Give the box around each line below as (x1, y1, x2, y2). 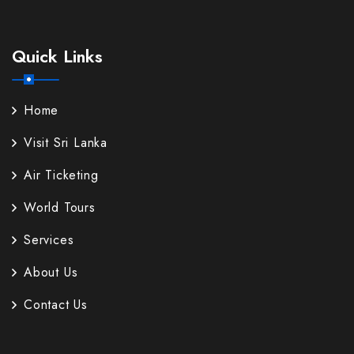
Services (24, 231, 74, 250)
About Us (24, 263, 78, 282)
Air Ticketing (24, 166, 99, 185)
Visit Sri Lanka (24, 134, 107, 153)
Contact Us (24, 296, 88, 314)
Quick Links (12, 43, 103, 70)
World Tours (24, 198, 96, 217)
